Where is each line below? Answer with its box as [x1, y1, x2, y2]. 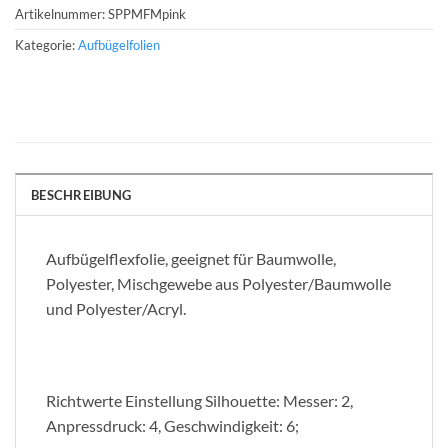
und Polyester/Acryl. [46, 299, 186, 319]
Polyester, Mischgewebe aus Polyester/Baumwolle [46, 274, 391, 294]
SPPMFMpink [108, 5, 186, 22]
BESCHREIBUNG [31, 187, 132, 204]
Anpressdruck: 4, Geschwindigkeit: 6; [46, 415, 299, 435]
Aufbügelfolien [78, 36, 160, 53]
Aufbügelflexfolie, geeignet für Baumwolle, [46, 249, 336, 269]
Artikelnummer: [15, 5, 108, 22]
